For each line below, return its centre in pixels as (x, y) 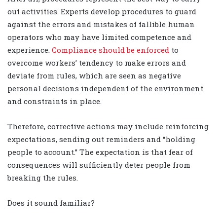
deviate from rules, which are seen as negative (94, 76)
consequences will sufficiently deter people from (99, 165)
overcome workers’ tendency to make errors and (97, 63)
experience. (30, 50)
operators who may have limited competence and (99, 37)
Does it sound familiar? (51, 203)
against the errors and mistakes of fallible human (101, 24)
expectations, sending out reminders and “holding (101, 139)
